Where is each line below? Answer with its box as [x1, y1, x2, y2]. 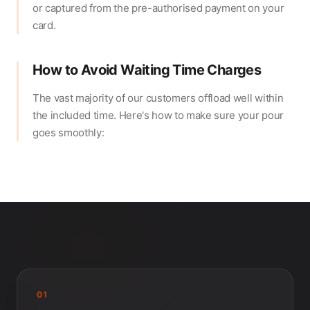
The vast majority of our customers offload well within [33, 91, 284, 105]
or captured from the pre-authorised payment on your [33, 1, 284, 15]
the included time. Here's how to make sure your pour [33, 109, 284, 122]
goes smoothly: [33, 126, 104, 140]
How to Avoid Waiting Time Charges [33, 62, 262, 79]
